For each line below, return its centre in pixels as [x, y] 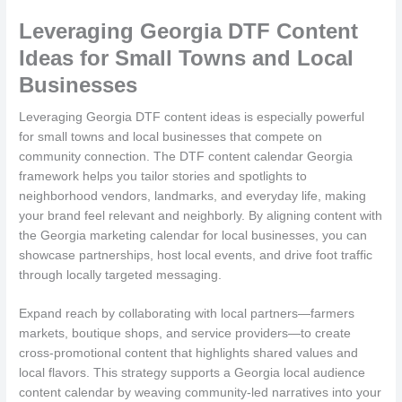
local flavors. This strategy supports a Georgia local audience [192, 373]
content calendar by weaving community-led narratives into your [201, 393]
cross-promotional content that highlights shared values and [189, 354]
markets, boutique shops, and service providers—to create [185, 334]
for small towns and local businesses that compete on [171, 136]
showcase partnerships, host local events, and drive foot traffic [196, 255]
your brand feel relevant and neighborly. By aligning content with [201, 215]
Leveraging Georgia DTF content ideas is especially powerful [192, 117]
